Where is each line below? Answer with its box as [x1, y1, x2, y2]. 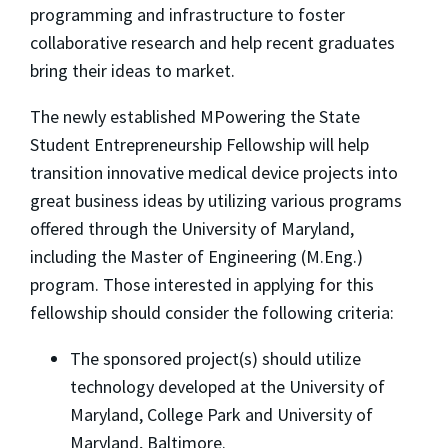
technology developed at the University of [70, 375, 385, 399]
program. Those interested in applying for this [30, 273, 374, 297]
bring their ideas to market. [30, 59, 235, 83]
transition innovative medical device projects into [30, 161, 398, 185]
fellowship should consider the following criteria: [30, 301, 394, 325]
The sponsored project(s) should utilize [70, 347, 361, 371]
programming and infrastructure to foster [30, 3, 345, 27]
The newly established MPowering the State [30, 105, 360, 129]
